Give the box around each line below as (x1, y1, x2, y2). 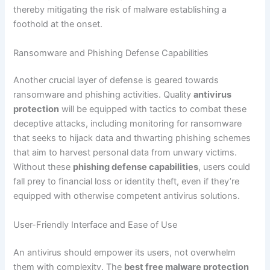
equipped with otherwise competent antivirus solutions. (13, 190, 240, 202)
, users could (198, 162, 251, 173)
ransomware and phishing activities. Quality (13, 89, 194, 101)
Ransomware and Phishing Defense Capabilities (13, 47, 209, 58)
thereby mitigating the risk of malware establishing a (13, 4, 227, 16)
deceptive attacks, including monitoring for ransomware (13, 118, 242, 130)
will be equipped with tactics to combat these (59, 104, 247, 115)
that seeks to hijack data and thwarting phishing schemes (13, 133, 251, 144)
